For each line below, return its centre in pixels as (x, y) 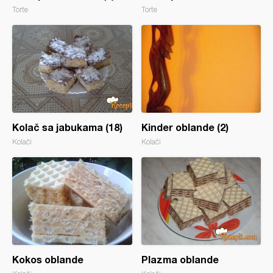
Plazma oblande (180, 259)
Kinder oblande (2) (185, 127)
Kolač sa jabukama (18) (67, 127)
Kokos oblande (48, 259)
